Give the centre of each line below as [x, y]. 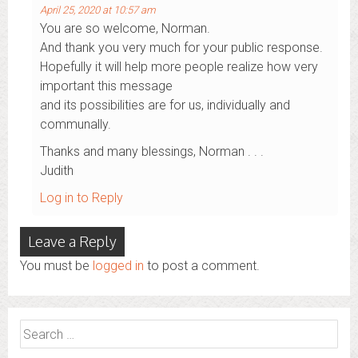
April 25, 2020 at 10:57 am [98, 10]
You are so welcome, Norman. [125, 29]
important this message [106, 86]
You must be [56, 266]
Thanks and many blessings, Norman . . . [152, 152]
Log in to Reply [82, 198]
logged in [118, 266]
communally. [76, 125]
